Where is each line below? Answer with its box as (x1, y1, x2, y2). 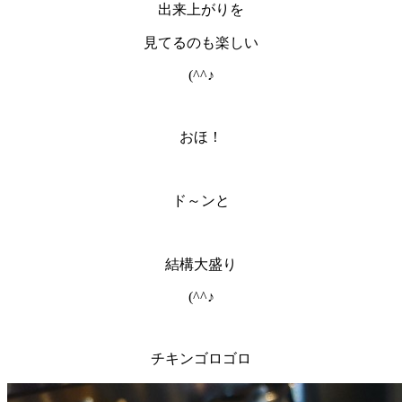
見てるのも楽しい (144, 35, 258, 51)
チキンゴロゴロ (151, 351, 251, 367)
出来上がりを (158, 2, 244, 18)
